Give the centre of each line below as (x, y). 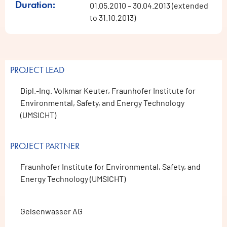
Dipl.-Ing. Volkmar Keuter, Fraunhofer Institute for (108, 91)
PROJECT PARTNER (45, 146)
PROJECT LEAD (37, 70)
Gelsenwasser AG (51, 211)
